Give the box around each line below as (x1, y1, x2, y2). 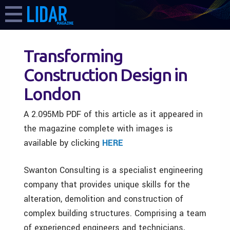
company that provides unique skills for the (24, 179, 190, 190)
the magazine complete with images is (24, 123, 173, 135)
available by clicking (24, 137, 102, 149)
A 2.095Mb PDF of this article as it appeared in (24, 108, 203, 120)
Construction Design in (24, 65, 187, 84)
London (24, 84, 80, 103)
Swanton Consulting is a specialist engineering (24, 164, 203, 176)
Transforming (24, 46, 123, 65)
